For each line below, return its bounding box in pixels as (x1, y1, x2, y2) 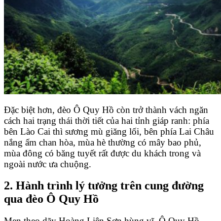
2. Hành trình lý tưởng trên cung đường (4, 179, 204, 192)
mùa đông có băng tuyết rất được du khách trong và (4, 147, 201, 158)
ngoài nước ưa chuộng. (4, 158, 91, 169)
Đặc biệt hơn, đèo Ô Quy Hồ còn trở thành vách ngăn (4, 104, 208, 115)
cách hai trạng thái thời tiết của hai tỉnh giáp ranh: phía (4, 115, 209, 126)
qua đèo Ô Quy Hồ (4, 192, 99, 206)
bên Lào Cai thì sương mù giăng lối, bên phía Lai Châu (4, 126, 214, 137)
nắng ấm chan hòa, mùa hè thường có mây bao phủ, (4, 137, 201, 147)
